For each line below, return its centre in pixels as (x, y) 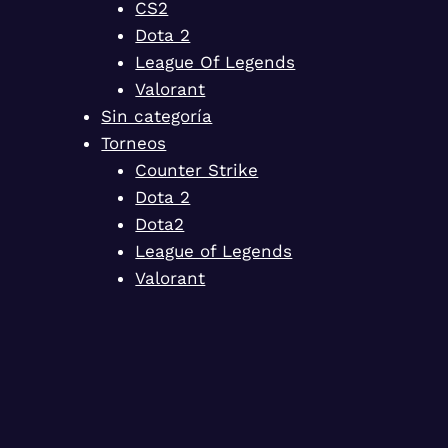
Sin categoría (157, 115)
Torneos (134, 142)
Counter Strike (197, 169)
